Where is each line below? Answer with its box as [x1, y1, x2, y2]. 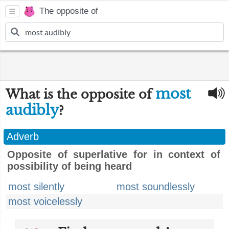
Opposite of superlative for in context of [7, 149, 220, 160]
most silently [8, 181, 64, 192]
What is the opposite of [6, 87, 155, 102]
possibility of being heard [7, 161, 132, 172]
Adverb [7, 131, 39, 142]
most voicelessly [8, 196, 82, 207]
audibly [6, 102, 59, 119]
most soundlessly [117, 181, 195, 192]
